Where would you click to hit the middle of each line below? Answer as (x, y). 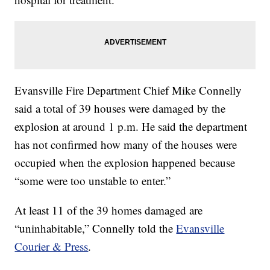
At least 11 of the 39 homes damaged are (109, 210)
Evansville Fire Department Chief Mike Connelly (128, 90)
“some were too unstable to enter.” (93, 180)
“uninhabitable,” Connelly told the (96, 228)
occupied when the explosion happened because (125, 162)
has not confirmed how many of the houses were (126, 144)
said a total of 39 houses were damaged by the (120, 108)
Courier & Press (52, 246)
